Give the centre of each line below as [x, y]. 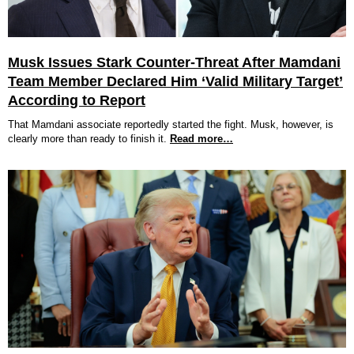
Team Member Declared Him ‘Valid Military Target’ [175, 81]
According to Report [77, 100]
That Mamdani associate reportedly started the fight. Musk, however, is [171, 124]
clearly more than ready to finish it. [87, 139]
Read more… [201, 139]
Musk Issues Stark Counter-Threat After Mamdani [174, 62]
